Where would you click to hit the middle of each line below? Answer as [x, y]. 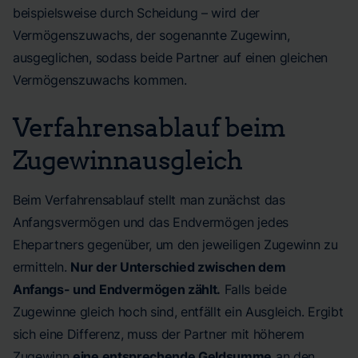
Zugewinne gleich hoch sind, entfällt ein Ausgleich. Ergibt [178, 312]
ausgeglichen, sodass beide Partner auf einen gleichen [171, 58]
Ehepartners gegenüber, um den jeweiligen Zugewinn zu [175, 245]
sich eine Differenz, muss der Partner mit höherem [159, 334]
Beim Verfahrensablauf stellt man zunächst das [149, 200]
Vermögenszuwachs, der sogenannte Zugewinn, [151, 35]
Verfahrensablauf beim [149, 126]
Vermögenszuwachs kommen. [100, 80]
